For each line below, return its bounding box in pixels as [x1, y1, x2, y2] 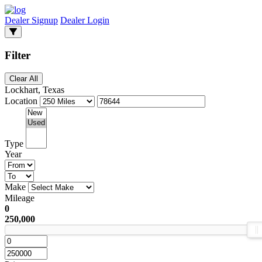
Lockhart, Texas [5, 85, 64, 95]
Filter [5, 49, 30, 61]
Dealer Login [60, 15, 109, 25]
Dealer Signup [5, 15, 58, 25]
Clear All [29, 74, 38, 84]
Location [5, 96, 37, 106]
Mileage [5, 193, 35, 204]
